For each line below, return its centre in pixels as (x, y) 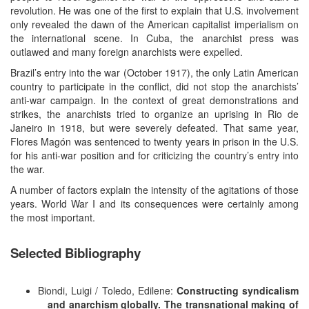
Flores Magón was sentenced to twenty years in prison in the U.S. (154, 141)
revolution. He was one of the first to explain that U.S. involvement (154, 10)
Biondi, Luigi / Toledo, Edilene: (107, 290)
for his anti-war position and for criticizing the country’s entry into (154, 155)
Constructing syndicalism (238, 290)
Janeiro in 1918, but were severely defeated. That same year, (154, 127)
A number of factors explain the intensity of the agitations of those (154, 189)
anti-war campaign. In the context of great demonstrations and (154, 100)
